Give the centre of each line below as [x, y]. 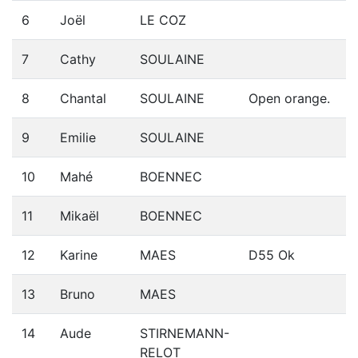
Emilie [78, 137]
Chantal [83, 98]
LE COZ [163, 20]
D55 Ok [272, 255]
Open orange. [289, 98]
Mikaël [80, 216]
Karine [79, 255]
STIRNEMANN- [185, 333]
